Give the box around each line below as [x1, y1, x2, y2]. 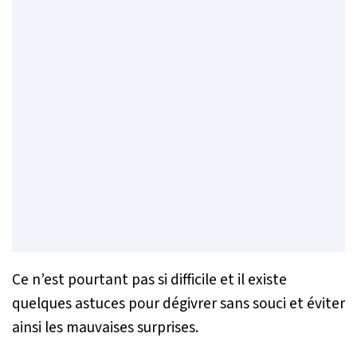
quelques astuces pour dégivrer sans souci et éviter [12, 292, 345, 316]
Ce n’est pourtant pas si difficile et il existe [12, 269, 287, 292]
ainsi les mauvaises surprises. [12, 316, 198, 339]
